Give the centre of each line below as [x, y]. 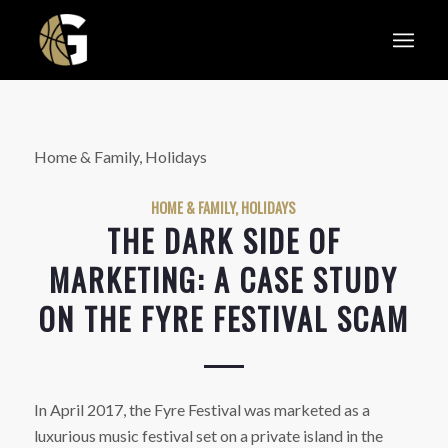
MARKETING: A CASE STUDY [224, 279]
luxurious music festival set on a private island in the [208, 436]
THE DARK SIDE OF [223, 240]
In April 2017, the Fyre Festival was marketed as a [201, 410]
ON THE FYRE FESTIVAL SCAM [223, 318]
